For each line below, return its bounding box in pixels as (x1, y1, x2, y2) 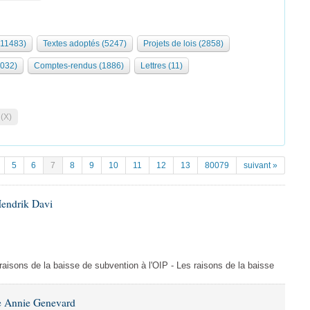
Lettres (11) (140, 61, 183, 71)
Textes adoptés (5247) (43, 39, 127, 48)
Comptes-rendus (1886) (34, 61, 124, 71)
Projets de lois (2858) (143, 39, 224, 48)
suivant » (244, 161, 277, 170)
